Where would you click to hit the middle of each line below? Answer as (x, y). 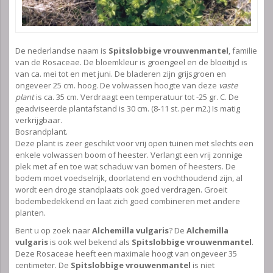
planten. (30, 213)
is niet (204, 265)
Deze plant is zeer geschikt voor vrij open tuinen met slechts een (134, 144)
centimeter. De (43, 265)
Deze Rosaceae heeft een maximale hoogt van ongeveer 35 (126, 254)
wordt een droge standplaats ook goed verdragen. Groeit (121, 190)
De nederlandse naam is (62, 51)
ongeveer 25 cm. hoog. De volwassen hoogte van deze (117, 86)
